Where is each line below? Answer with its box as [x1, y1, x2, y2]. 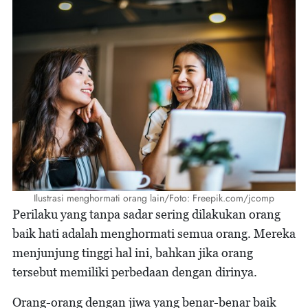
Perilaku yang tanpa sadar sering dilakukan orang [12, 206, 280, 221]
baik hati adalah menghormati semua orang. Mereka [12, 225, 296, 241]
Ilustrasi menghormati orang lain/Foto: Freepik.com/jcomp [34, 190, 274, 205]
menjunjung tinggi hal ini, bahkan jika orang [12, 245, 253, 260]
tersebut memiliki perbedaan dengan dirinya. [12, 264, 257, 279]
